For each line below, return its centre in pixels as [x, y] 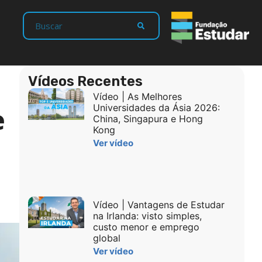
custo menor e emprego [146, 227]
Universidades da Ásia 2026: [156, 107]
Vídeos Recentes [85, 81]
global [106, 238]
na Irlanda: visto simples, [147, 216]
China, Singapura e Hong [148, 118]
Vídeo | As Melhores [137, 96]
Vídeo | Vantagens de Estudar [158, 204]
